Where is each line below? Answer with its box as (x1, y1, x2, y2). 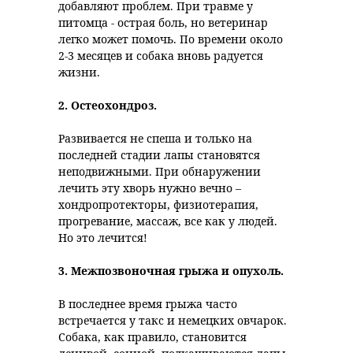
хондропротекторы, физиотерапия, (58, 197, 258, 212)
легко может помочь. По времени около (58, 32, 283, 46)
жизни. (58, 65, 100, 80)
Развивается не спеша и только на (58, 131, 252, 146)
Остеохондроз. (71, 98, 157, 113)
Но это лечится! (58, 230, 147, 245)
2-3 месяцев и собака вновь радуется (58, 48, 263, 63)
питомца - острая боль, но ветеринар (58, 15, 268, 30)
